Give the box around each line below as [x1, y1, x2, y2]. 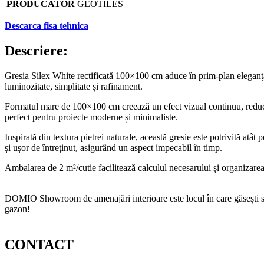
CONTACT [5, 236, 74, 252]
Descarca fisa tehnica [5, 20, 88, 31]
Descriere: [5, 42, 68, 58]
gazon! [5, 203, 30, 214]
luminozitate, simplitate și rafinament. [5, 81, 143, 91]
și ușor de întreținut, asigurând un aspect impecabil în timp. [5, 142, 222, 153]
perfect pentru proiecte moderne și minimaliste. [5, 111, 178, 122]
